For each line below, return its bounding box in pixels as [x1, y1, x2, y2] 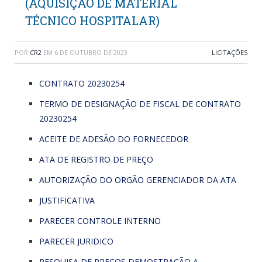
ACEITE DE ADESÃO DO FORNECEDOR [39, 133, 188, 144]
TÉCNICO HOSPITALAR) [25, 12, 160, 28]
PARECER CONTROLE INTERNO [39, 215, 161, 226]
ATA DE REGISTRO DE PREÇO [39, 153, 153, 165]
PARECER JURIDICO [39, 235, 113, 247]
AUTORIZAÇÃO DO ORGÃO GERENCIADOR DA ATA [39, 174, 236, 185]
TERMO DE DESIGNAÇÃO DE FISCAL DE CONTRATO [39, 98, 241, 109]
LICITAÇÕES [212, 47, 247, 57]
